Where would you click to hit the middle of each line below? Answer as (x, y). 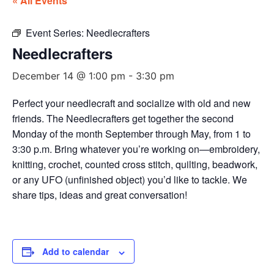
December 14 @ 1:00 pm (69, 76)
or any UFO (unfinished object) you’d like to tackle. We (130, 180)
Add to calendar (76, 252)
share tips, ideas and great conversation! (100, 195)
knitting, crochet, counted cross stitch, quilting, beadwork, (135, 165)
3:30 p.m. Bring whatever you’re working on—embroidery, (136, 149)
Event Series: (56, 33)
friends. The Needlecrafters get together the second (123, 119)
